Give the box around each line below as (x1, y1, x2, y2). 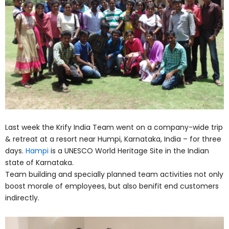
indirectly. (5, 193, 39, 203)
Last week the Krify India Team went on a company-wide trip (5, 122, 223, 133)
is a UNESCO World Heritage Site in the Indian (51, 146, 209, 156)
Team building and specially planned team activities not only (5, 169, 223, 180)
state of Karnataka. (5, 157, 74, 168)
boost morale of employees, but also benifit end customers (5, 181, 219, 192)
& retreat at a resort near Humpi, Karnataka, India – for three (5, 134, 221, 145)
